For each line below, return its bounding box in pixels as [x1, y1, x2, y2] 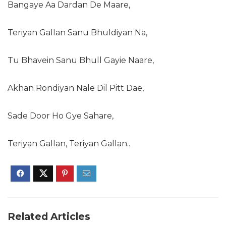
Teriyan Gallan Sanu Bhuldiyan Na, [8, 28, 147, 37]
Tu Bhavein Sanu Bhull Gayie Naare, [8, 55, 154, 65]
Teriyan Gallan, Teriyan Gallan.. [8, 139, 130, 148]
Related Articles [8, 210, 90, 222]
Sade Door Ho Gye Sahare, [8, 111, 114, 121]
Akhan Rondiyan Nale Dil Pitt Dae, [8, 83, 144, 93]
